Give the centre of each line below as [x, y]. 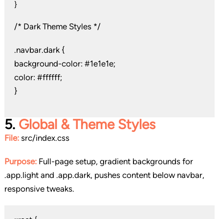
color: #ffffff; [38, 77]
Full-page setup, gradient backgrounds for [115, 162]
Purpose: [20, 162]
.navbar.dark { [39, 50]
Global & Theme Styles [87, 124]
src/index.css [44, 138]
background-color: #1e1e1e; [65, 64]
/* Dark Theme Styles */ [57, 27]
